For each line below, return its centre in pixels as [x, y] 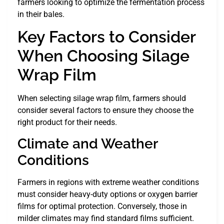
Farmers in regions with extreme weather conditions [108, 182]
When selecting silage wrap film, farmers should [102, 98]
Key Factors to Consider [106, 36]
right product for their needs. [67, 122]
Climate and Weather [87, 144]
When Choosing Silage [103, 55]
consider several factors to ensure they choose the [105, 110]
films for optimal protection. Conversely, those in [102, 206]
